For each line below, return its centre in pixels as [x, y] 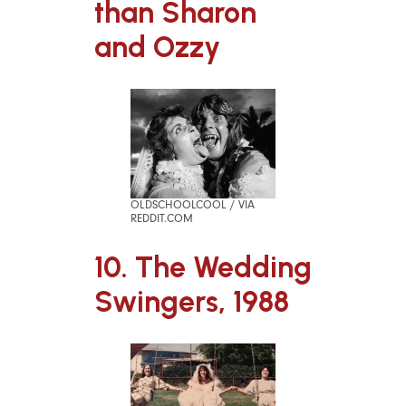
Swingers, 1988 [192, 302]
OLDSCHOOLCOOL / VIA [193, 205]
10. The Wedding [203, 267]
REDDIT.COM [162, 219]
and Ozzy [157, 48]
